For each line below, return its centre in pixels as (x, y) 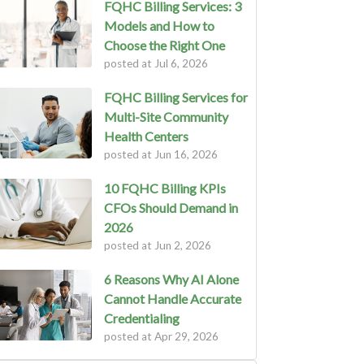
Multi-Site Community (166, 117)
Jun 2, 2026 (182, 246)
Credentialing (141, 318)
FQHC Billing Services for (175, 97)
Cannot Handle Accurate (172, 299)
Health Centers (146, 136)
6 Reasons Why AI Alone (171, 279)
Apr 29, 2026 (186, 337)
